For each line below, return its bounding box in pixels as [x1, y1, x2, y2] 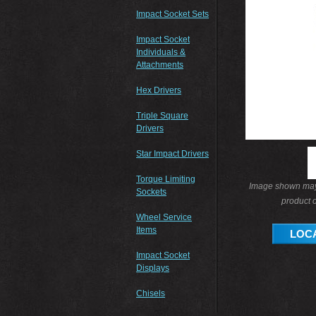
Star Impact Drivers [136, 149, 209, 159]
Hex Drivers [136, 85, 181, 95]
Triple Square [136, 111, 188, 121]
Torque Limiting [136, 174, 195, 184]
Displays [136, 263, 169, 273]
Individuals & [136, 47, 186, 57]
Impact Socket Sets [136, 9, 209, 19]
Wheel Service [136, 212, 192, 222]
